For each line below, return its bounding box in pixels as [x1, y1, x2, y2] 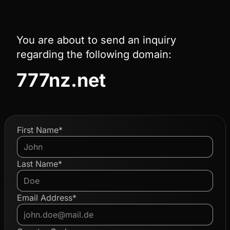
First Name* [17, 125, 63, 135]
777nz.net [16, 69, 106, 91]
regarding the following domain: [16, 48, 171, 61]
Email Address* [17, 193, 76, 203]
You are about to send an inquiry [16, 34, 176, 46]
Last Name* [17, 159, 62, 169]
